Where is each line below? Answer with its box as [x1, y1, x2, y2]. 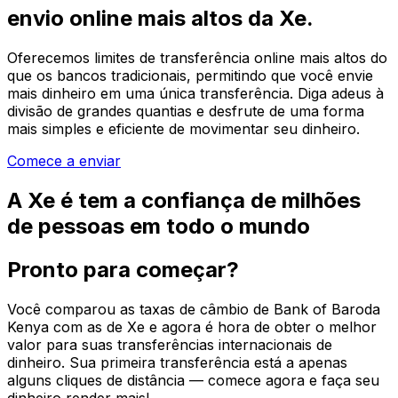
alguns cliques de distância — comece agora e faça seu [7, 371, 379, 390]
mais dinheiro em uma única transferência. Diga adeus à [7, 84, 384, 103]
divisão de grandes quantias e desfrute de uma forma [7, 102, 364, 121]
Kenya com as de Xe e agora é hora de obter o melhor [7, 318, 377, 337]
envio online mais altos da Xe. [7, 5, 314, 32]
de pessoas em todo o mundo [7, 213, 310, 240]
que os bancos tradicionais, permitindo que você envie [7, 67, 373, 85]
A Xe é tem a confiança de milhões [7, 187, 361, 214]
